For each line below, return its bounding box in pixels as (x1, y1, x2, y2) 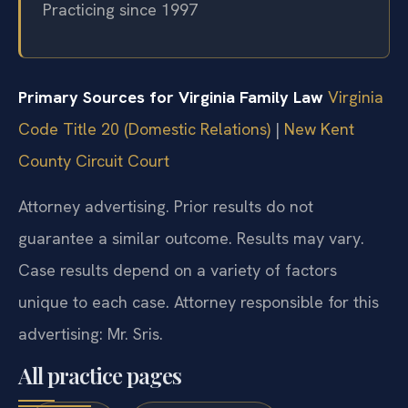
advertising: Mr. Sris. (18, 322, 163, 344)
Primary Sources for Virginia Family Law (18, 87, 323, 108)
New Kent (284, 118, 354, 140)
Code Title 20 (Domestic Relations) (18, 118, 270, 140)
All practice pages (18, 361, 181, 391)
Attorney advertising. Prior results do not (18, 195, 313, 217)
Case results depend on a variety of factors (18, 259, 337, 280)
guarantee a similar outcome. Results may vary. (18, 227, 364, 249)
